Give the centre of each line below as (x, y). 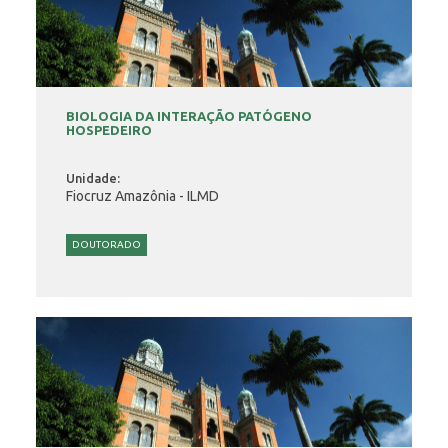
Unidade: (93, 178)
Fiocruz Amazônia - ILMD (143, 196)
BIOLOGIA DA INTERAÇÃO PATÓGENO (189, 116)
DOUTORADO (107, 244)
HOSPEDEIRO (109, 130)
